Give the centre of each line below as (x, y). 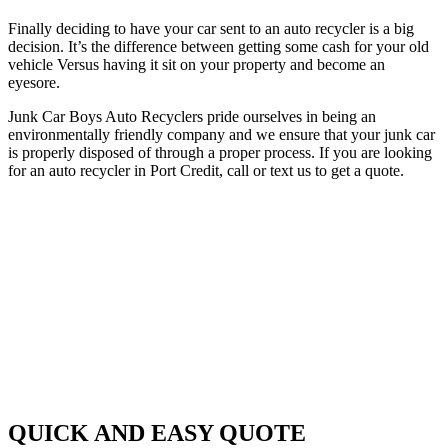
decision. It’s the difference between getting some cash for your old (218, 46)
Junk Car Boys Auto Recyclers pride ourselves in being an (192, 116)
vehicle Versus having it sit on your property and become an (196, 64)
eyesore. (34, 82)
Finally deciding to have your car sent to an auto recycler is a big (211, 28)
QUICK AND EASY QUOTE (157, 432)
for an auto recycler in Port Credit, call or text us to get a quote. (206, 170)
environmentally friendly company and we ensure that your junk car (221, 134)
